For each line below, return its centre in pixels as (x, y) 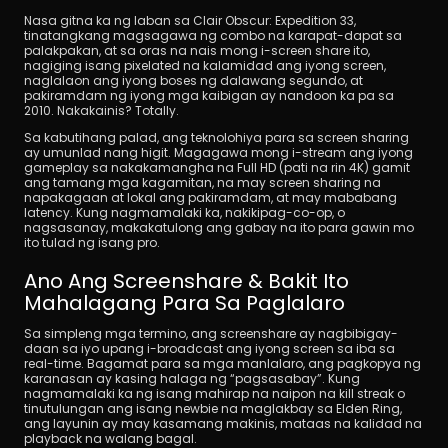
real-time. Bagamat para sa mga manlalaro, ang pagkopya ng (222, 363)
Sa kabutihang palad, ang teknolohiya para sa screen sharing (216, 137)
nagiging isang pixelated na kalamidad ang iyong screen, (205, 65)
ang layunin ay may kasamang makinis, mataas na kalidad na (223, 423)
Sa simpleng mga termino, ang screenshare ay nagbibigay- (211, 333)
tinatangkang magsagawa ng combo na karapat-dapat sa (213, 35)
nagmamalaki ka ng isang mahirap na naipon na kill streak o (214, 393)
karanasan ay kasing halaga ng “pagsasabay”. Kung (192, 378)
